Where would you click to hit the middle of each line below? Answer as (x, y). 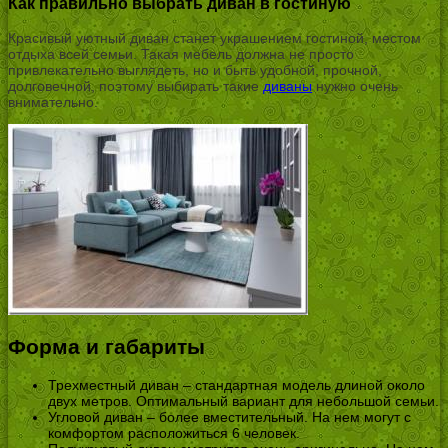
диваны (287, 85)
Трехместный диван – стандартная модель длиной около (236, 384)
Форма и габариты (106, 347)
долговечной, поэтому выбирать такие (135, 85)
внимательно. (53, 101)
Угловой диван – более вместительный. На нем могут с (229, 416)
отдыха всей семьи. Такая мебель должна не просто (181, 53)
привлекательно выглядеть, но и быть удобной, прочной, (195, 69)
